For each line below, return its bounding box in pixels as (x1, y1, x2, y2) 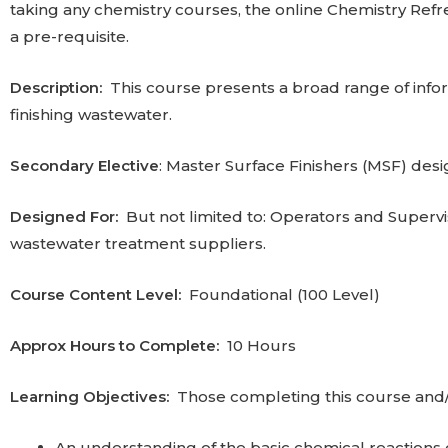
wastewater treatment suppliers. (10, 234, 266, 253)
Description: (10, 78, 102, 97)
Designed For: (10, 207, 126, 226)
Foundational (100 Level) (189, 285, 380, 304)
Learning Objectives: (10, 387, 169, 406)
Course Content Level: (10, 285, 189, 304)
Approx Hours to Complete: (10, 336, 219, 355)
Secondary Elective (10, 156, 159, 175)
